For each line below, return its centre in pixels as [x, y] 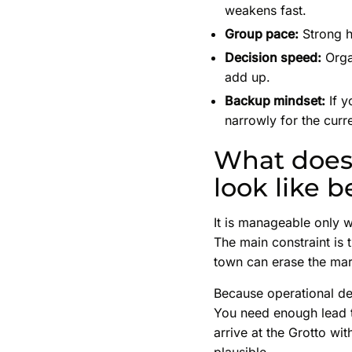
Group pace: [262, 34]
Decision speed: [273, 58]
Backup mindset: [275, 101]
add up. [247, 77]
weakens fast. [266, 11]
